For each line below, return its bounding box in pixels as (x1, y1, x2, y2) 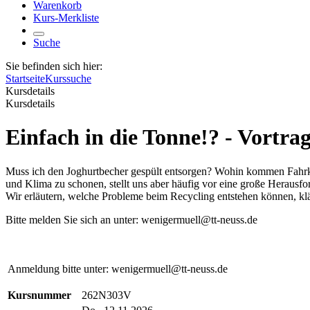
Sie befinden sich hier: (6, 60, 102, 72)
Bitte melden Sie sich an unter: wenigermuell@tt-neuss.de (6, 213, 257, 226)
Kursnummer (8, 289, 71, 301)
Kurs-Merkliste (33, 12, 99, 24)
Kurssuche (45, 73, 91, 84)
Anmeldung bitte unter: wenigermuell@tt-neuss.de (8, 262, 228, 275)
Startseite (6, 73, 45, 84)
